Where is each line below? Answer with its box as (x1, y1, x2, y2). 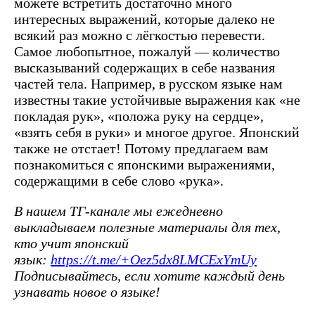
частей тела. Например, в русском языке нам (14, 75, 283, 91)
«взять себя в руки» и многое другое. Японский (14, 124, 300, 140)
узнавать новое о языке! (14, 283, 160, 300)
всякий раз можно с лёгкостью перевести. (14, 27, 265, 43)
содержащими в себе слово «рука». (14, 172, 224, 188)
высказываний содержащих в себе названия (14, 59, 275, 75)
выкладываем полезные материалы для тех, (14, 219, 281, 235)
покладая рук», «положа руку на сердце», (14, 108, 264, 124)
